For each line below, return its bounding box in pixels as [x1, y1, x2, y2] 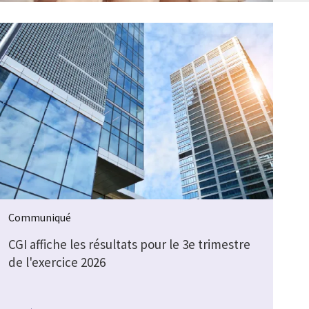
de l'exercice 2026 [8, 253, 106, 270]
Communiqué [8, 210, 71, 224]
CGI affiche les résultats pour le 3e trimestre [8, 235, 250, 252]
